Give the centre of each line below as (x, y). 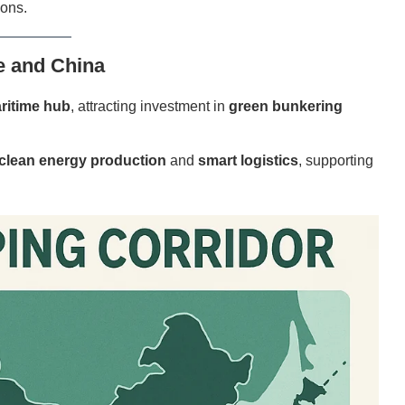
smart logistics (248, 161)
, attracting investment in (150, 107)
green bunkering (286, 107)
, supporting (336, 161)
